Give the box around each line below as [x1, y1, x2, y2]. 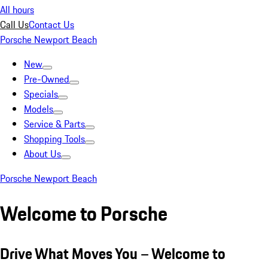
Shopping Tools [24, 132, 85, 146]
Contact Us [29, 17, 74, 32]
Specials [24, 87, 58, 101]
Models [24, 102, 53, 116]
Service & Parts [24, 117, 85, 131]
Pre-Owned [24, 72, 69, 86]
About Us [24, 147, 61, 161]
